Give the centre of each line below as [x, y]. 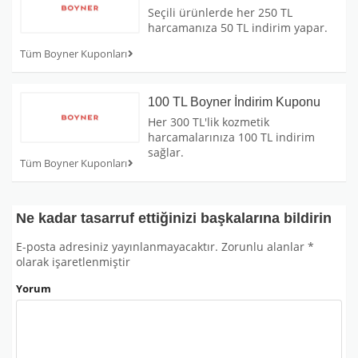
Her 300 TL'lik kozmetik [209, 122]
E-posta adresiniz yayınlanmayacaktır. [117, 247]
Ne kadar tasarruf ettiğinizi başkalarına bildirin [174, 219]
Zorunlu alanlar [263, 247]
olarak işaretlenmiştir [73, 263]
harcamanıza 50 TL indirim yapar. [238, 28]
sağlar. [166, 153]
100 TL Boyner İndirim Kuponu [234, 102]
